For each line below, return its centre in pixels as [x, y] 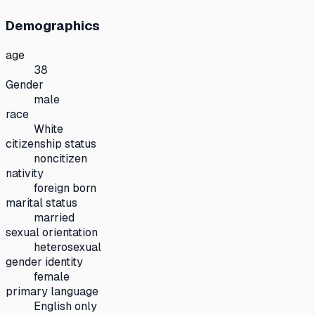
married [54, 217]
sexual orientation [52, 232]
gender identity [44, 262]
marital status [41, 202]
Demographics [53, 25]
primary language [52, 291]
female [52, 276]
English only [65, 306]
